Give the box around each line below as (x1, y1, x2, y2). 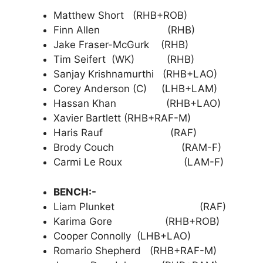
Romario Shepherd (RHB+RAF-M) (53, 244, 217, 257)
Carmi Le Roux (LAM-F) (53, 156, 224, 168)
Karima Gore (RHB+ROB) (53, 215, 220, 227)
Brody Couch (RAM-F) (53, 141, 221, 154)
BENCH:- (53, 186, 96, 198)
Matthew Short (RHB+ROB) (53, 9, 187, 22)
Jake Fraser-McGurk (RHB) (53, 39, 188, 51)
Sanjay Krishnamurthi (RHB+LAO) (53, 68, 217, 80)
